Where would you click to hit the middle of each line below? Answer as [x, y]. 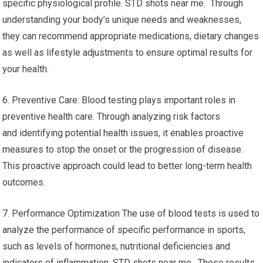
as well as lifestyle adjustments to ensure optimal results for [128, 53]
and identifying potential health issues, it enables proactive [123, 133]
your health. [26, 69]
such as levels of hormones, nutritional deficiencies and [117, 246]
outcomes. [24, 182]
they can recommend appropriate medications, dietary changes [131, 36]
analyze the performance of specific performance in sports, [124, 230]
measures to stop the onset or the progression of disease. [123, 149]
